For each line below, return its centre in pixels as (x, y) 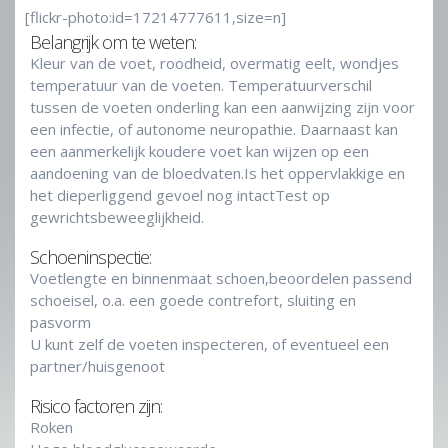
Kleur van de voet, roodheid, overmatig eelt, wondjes (214, 63)
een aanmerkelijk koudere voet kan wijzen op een (199, 151)
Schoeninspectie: (90, 257)
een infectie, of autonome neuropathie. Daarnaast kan (214, 129)
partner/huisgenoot (97, 366)
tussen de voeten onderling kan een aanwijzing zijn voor (222, 107)
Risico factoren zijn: (96, 406)
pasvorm (60, 322)
